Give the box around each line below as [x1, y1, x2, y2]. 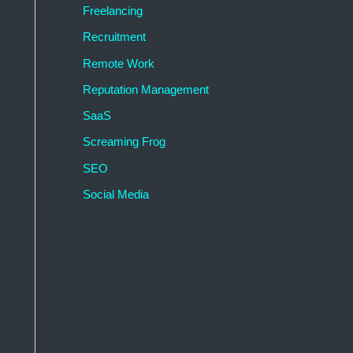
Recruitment [82, 30, 146, 44]
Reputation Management [82, 82, 209, 96]
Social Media [82, 187, 149, 201]
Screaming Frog [82, 135, 165, 149]
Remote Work [82, 56, 154, 70]
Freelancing [82, 4, 143, 18]
